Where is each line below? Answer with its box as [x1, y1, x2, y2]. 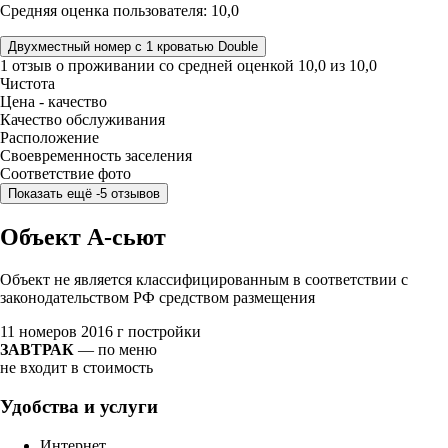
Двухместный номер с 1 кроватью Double [218, 39, 258, 55]
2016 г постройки [81, 323, 201, 341]
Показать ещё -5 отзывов [96, 186, 160, 202]
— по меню [74, 341, 157, 359]
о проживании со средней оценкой [56, 57, 298, 75]
